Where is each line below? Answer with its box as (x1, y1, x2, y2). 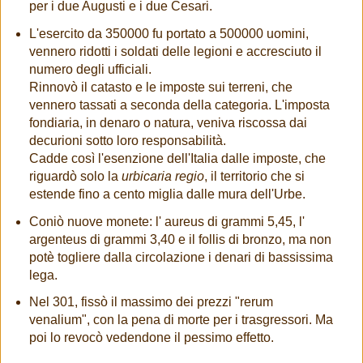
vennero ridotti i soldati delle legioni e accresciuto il (28, 44, 322, 58)
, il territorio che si (203, 169, 305, 183)
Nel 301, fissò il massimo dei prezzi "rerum (28, 295, 273, 310)
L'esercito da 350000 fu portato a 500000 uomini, (28, 26, 309, 41)
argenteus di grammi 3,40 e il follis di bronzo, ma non (28, 232, 331, 246)
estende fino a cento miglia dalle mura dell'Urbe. (28, 186, 305, 201)
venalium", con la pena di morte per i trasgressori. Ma (28, 313, 333, 327)
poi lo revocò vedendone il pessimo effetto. (28, 331, 274, 345)
